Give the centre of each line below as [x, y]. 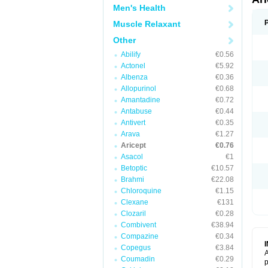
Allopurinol [138, 89]
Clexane [135, 202]
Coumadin [138, 259]
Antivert [133, 123]
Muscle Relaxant [147, 24]
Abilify [131, 54]
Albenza [134, 77]
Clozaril [133, 214]
